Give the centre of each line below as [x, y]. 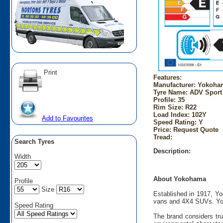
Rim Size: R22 [175, 107]
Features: [167, 77]
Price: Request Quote [186, 129]
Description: [172, 151]
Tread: [163, 137]
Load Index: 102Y [180, 114]
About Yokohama [179, 179]
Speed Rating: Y [178, 122]
